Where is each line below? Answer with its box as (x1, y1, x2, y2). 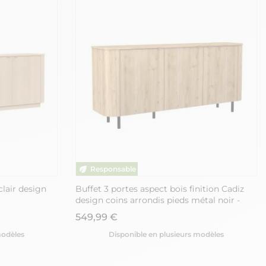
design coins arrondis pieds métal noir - (75, 195, 240, 206)
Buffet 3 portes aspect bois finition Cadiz (75, 183, 244, 195)
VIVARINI (75, 206, 112, 217)
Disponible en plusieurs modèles (109, 230, 224, 239)
